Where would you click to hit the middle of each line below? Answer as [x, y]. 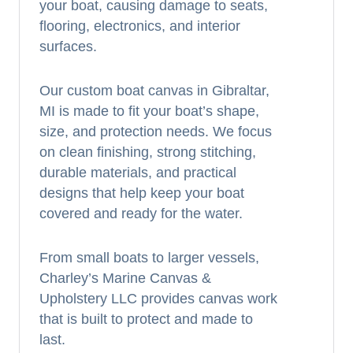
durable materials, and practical [138, 173]
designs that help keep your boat [142, 193]
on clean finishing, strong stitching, [148, 152]
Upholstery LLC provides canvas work [158, 299]
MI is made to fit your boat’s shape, [149, 111]
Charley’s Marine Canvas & [125, 278]
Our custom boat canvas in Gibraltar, [154, 91]
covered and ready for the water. [141, 214]
